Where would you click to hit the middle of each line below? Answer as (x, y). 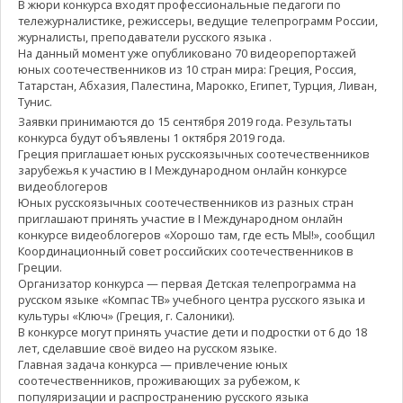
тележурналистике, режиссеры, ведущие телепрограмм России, (197, 20)
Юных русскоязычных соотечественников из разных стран (185, 203)
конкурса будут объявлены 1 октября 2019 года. (151, 138)
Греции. (40, 268)
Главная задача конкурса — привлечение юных (152, 365)
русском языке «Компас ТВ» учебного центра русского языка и (191, 300)
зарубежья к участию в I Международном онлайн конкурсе (182, 170)
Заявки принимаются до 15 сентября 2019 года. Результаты (184, 122)
